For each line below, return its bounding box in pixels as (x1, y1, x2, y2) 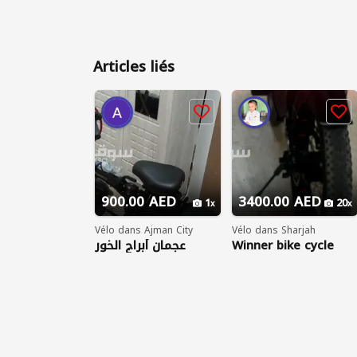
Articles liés (93, 53, 175, 80)
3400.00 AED (238, 189, 321, 214)
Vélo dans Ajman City (95, 222, 193, 239)
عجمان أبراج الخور (95, 234, 186, 257)
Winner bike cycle (232, 234, 334, 257)
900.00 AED (101, 189, 176, 214)
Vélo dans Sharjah (232, 222, 316, 239)
